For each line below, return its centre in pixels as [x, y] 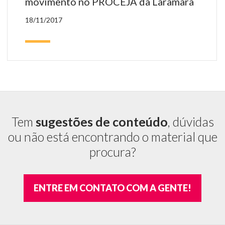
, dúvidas [191, 121]
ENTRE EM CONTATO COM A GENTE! [113, 188]
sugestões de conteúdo [101, 121]
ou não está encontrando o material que [113, 136]
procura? [113, 151]
